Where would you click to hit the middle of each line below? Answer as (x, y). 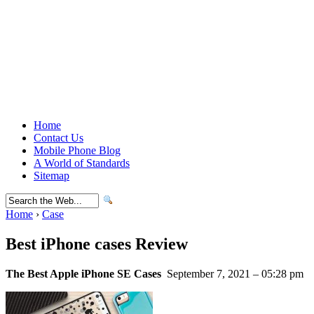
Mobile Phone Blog (77, 150)
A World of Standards (82, 163)
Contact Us (59, 138)
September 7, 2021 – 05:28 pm (234, 273)
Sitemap (52, 176)
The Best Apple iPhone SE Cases (83, 273)
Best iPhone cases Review (97, 244)
